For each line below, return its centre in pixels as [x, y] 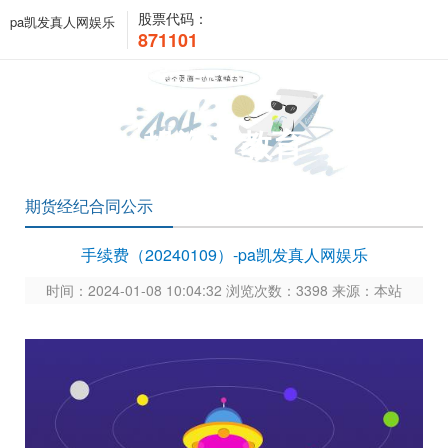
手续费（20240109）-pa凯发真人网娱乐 [224, 254]
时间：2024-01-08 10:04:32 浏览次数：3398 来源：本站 [224, 290]
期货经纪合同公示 [89, 205]
